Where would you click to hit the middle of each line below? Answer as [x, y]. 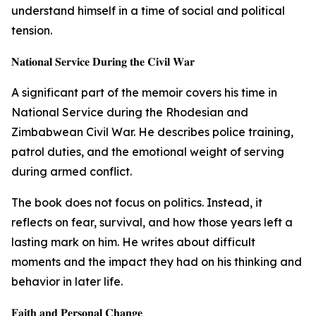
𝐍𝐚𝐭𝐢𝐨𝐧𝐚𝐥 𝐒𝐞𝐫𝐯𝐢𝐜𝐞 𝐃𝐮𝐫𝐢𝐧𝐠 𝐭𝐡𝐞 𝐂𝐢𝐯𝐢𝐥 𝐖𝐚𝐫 [103, 61]
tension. [32, 30]
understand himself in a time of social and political [148, 11]
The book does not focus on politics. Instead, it [137, 202]
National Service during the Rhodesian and [130, 112]
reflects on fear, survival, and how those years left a [152, 222]
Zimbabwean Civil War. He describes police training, [152, 132]
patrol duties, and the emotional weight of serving [148, 152]
